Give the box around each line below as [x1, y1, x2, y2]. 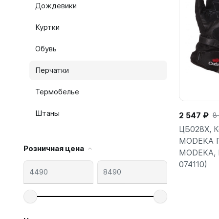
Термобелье [35, 87, 79, 96]
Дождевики [35, 1, 77, 10]
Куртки [35, 22, 60, 32]
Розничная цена [23, 144, 84, 153]
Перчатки [35, 66, 69, 75]
